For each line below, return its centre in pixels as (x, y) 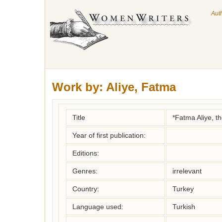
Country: (86, 189)
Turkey (183, 189)
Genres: (85, 171)
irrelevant (187, 171)
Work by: (78, 87)
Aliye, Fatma (141, 87)
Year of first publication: (109, 135)
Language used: (98, 207)
